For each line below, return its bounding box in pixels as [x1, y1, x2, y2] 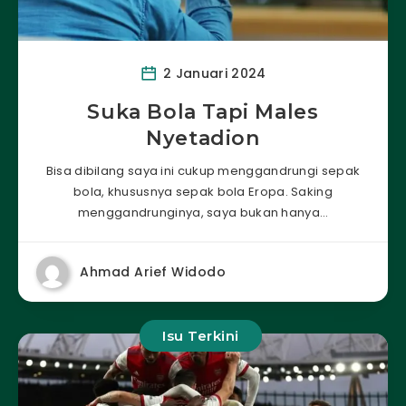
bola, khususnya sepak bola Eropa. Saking [72, 182, 333, 200]
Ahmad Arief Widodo [80, 262, 226, 281]
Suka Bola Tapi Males [87, 99, 319, 124]
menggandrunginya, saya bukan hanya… [77, 203, 329, 221]
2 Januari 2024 [159, 63, 266, 82]
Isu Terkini [162, 326, 239, 344]
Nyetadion [146, 125, 260, 150]
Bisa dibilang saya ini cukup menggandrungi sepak [45, 161, 361, 179]
